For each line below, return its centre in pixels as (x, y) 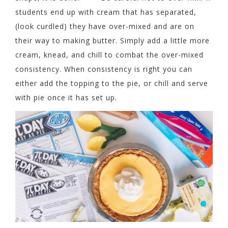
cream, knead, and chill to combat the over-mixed (109, 55)
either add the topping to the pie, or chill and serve (112, 83)
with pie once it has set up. (66, 97)
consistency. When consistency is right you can (104, 69)
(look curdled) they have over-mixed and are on (105, 26)
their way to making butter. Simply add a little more (112, 40)
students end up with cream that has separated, (106, 12)
